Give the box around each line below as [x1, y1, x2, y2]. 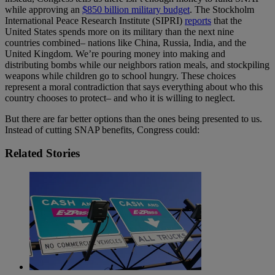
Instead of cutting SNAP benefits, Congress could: [5, 124, 199, 135]
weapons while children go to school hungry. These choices [5, 70, 236, 81]
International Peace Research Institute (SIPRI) [5, 15, 185, 26]
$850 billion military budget [82, 4, 190, 15]
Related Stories [5, 147, 80, 160]
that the [211, 15, 242, 26]
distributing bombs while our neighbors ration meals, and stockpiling [5, 59, 269, 70]
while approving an [5, 4, 82, 15]
